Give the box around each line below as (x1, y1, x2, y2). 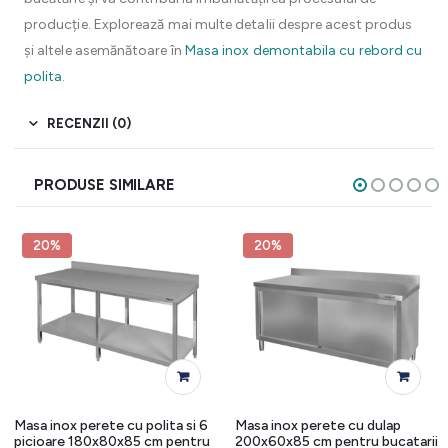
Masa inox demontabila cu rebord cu (184, 42, 423, 59)
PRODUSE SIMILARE (34, 176, 175, 194)
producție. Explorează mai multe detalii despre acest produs (24, 16, 413, 33)
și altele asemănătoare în (24, 42, 185, 59)
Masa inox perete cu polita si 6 (14, 416, 208, 434)
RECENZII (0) (47, 116, 131, 131)
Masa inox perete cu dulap (234, 416, 401, 434)
